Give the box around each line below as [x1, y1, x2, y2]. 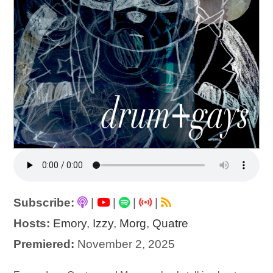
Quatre [152, 217, 189, 230]
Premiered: [13, 238, 75, 251]
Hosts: [13, 217, 51, 230]
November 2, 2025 [74, 238, 175, 251]
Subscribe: [13, 196, 75, 210]
